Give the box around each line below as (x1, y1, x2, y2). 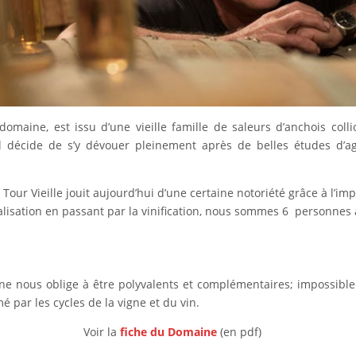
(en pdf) (216, 323, 261, 339)
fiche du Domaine (119, 323, 217, 339)
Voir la (83, 323, 120, 339)
